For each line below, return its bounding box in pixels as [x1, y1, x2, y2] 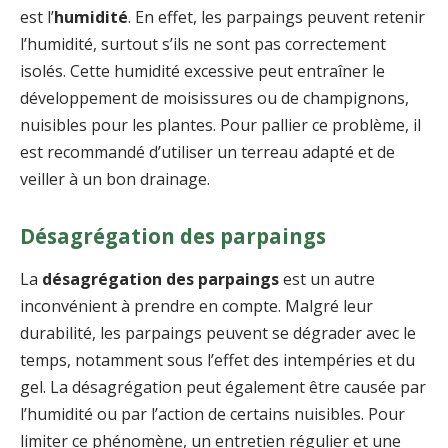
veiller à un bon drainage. [20, 168, 210, 191]
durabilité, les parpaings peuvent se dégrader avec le [20, 322, 416, 345]
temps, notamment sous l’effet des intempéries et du [20, 349, 415, 372]
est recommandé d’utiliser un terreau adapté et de [20, 141, 395, 164]
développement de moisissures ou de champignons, [20, 87, 409, 110]
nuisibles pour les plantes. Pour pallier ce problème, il [20, 114, 421, 137]
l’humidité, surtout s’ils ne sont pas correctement [20, 33, 386, 56]
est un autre [279, 268, 375, 291]
